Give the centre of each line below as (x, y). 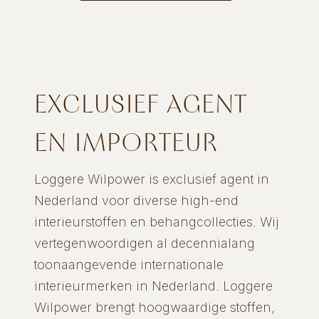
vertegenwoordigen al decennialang (144, 243)
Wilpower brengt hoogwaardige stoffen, (154, 307)
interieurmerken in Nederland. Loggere (153, 286)
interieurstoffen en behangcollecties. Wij (156, 221)
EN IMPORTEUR (126, 142)
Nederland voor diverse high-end (136, 200)
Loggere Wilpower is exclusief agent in (151, 179)
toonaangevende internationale (129, 264)
